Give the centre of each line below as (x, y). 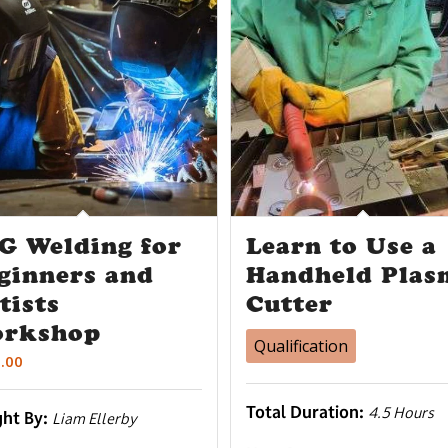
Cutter (289, 303)
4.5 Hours (400, 412)
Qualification (300, 345)
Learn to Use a (341, 245)
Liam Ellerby (95, 418)
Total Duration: (306, 411)
